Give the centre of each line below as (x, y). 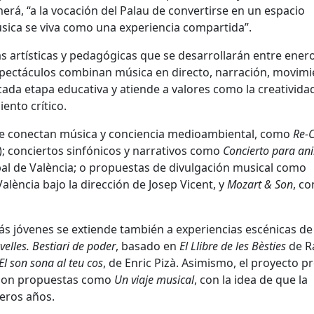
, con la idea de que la (251, 280)
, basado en (148, 246)
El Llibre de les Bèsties (233, 246)
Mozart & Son (260, 185)
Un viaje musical (154, 280)
